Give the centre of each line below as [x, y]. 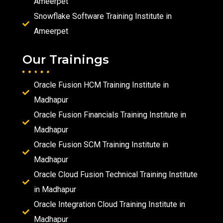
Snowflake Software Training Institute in [103, 16]
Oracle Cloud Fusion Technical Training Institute [115, 174]
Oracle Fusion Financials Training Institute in [110, 114]
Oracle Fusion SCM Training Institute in [101, 144]
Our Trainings [66, 59]
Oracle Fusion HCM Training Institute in [101, 85]
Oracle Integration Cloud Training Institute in [109, 204]
